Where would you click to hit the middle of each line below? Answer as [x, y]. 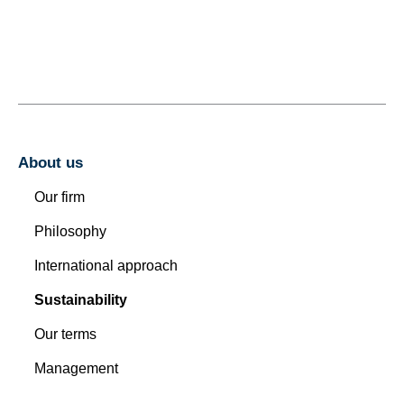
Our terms [65, 334]
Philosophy [70, 231]
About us [50, 163]
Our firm [60, 197]
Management [76, 368]
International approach [106, 266]
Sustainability [81, 300]
